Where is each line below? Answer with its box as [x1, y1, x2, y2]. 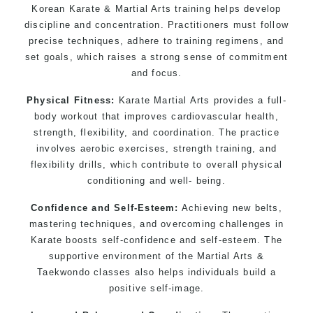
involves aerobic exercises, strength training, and [36, 143, 277, 154]
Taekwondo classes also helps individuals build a [37, 266, 276, 277]
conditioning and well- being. [87, 175, 226, 186]
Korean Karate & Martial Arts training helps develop [31, 3, 282, 14]
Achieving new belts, [178, 202, 282, 213]
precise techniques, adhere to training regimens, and [29, 35, 284, 46]
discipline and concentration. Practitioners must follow [24, 19, 289, 30]
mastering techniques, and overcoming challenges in [29, 218, 284, 229]
